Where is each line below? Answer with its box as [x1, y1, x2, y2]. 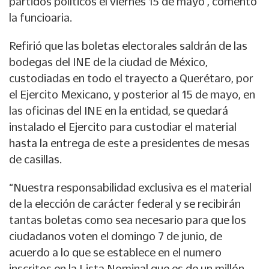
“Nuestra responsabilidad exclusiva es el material [9, 181, 252, 194]
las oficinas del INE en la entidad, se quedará [9, 104, 228, 117]
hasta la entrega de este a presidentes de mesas [9, 137, 250, 150]
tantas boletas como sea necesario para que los [9, 214, 246, 226]
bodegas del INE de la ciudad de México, [9, 56, 208, 68]
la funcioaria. [9, 11, 72, 24]
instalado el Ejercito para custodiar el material [9, 121, 237, 133]
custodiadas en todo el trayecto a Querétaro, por [9, 72, 253, 85]
